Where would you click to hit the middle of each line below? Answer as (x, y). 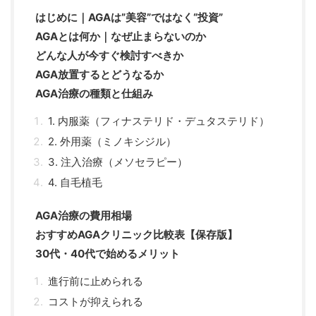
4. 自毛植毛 (75, 183)
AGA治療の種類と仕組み (94, 94)
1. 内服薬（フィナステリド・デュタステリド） (159, 121)
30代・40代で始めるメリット (108, 254)
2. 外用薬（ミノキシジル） (112, 142)
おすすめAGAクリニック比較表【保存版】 (136, 235)
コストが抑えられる (96, 302)
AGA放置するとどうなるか (99, 75)
